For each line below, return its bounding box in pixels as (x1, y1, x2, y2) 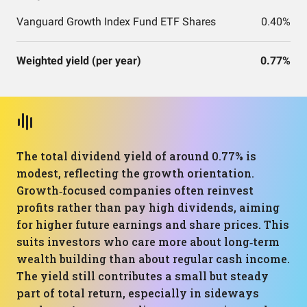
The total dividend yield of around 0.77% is (16, 149, 256, 163)
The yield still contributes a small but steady (16, 269, 269, 283)
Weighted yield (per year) (16, 54, 141, 67)
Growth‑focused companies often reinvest (16, 183, 254, 197)
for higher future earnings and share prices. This (16, 217, 289, 232)
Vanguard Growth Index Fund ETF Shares (16, 15, 216, 28)
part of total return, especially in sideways (16, 286, 259, 300)
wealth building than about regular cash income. (16, 251, 290, 266)
